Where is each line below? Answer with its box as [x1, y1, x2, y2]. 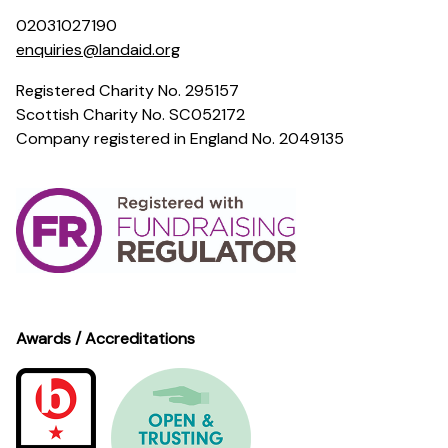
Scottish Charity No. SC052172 [16, 103, 245, 125]
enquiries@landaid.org [16, 38, 180, 60]
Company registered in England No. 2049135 [16, 127, 344, 149]
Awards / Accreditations [16, 328, 195, 350]
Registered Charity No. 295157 [16, 79, 239, 101]
